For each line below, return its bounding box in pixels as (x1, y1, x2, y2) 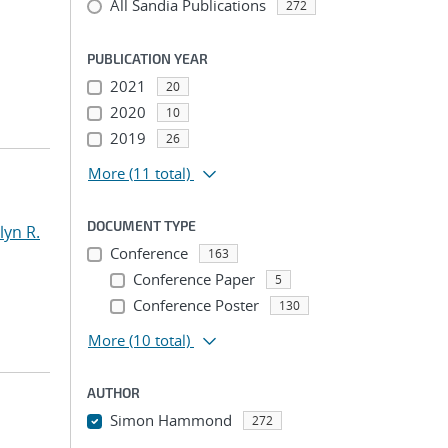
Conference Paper (132, 269, 255, 289)
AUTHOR (87, 384, 140, 401)
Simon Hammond (109, 410, 232, 430)
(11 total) (129, 163, 190, 183)
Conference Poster (132, 295, 259, 315)
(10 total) (129, 330, 190, 350)
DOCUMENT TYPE (87, 217, 196, 234)
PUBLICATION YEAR (87, 50, 208, 67)
